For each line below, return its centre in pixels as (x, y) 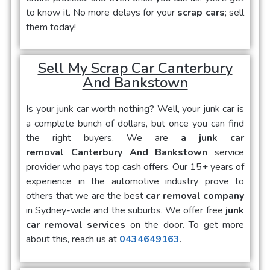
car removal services (76, 225)
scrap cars (201, 12)
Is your (40, 109)
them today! (51, 27)
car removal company (195, 196)
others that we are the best (86, 196)
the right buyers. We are (103, 138)
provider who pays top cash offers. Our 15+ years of (135, 167)
